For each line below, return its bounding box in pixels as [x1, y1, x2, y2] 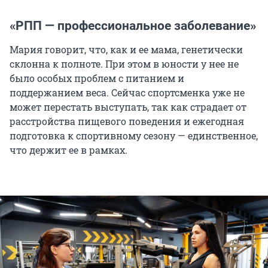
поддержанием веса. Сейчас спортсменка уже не [10, 86, 245, 99]
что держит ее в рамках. [10, 143, 127, 156]
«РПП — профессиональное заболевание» [10, 18, 256, 33]
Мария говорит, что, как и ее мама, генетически [10, 42, 243, 56]
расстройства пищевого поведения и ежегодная [10, 114, 244, 127]
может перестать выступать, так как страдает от [10, 100, 246, 113]
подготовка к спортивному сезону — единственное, [10, 129, 258, 142]
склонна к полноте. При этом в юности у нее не [10, 57, 239, 70]
